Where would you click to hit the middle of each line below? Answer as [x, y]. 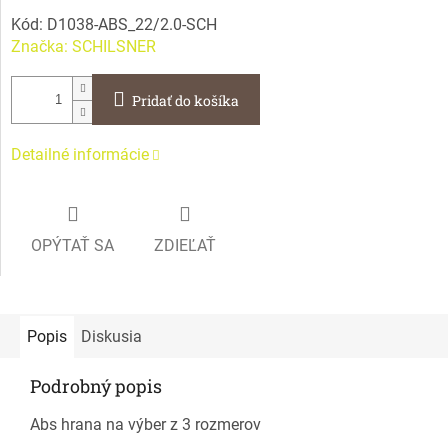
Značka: [41, 47]
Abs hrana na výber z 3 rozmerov [145, 424]
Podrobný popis [96, 385]
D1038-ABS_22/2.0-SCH [132, 25]
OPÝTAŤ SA [72, 245]
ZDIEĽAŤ [185, 245]
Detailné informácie [80, 155]
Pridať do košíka [185, 101]
